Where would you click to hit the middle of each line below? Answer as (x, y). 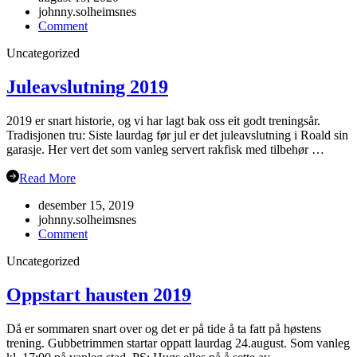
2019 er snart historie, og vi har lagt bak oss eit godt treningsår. (163, 120)
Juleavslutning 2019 (87, 86)
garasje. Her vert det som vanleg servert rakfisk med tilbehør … (165, 149)
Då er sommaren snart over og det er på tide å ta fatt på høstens (164, 328)
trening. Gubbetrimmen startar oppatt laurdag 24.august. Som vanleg (178, 343)
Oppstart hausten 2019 (99, 294)
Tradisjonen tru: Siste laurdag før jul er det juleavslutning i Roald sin (177, 135)
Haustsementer (124, 39)
